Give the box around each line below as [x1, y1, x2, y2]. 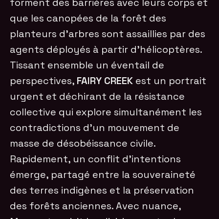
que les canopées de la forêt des [10, 11, 167, 24]
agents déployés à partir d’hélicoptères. [10, 43, 202, 56]
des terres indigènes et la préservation [10, 183, 195, 197]
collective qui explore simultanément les [10, 105, 202, 118]
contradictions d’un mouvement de [10, 121, 180, 134]
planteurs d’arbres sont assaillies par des [10, 27, 206, 40]
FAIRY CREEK [77, 74, 133, 87]
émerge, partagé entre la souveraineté [10, 168, 196, 181]
